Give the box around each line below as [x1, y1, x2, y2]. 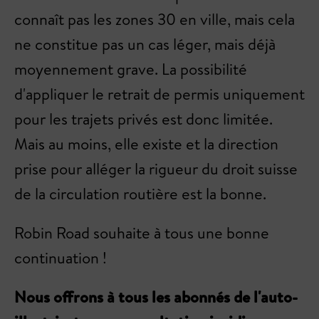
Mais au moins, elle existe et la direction [14, 133, 278, 155]
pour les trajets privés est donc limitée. [14, 108, 273, 130]
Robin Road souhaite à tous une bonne [14, 222, 269, 244]
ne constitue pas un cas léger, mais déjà [14, 33, 276, 55]
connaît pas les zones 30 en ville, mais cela [14, 9, 295, 30]
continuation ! [14, 247, 107, 268]
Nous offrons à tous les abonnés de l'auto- [14, 286, 298, 308]
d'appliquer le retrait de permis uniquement [14, 83, 305, 105]
